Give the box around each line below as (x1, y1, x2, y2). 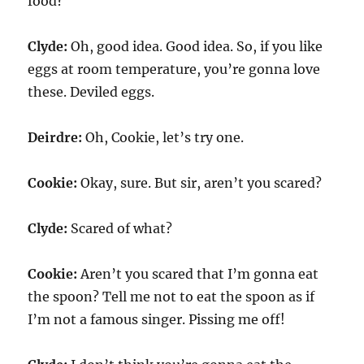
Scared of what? (67, 220, 173, 236)
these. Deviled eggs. (28, 84, 155, 100)
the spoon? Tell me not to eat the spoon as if (28, 288, 315, 305)
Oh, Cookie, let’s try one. (82, 129, 245, 145)
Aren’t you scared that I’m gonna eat (77, 266, 319, 282)
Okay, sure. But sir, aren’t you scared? (77, 175, 323, 191)
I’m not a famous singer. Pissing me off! (28, 311, 286, 327)
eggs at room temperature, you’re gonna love (28, 61, 321, 77)
